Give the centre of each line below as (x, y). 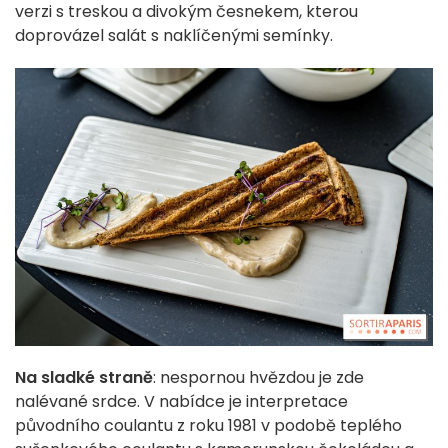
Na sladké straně (84, 378)
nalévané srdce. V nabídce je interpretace (181, 402)
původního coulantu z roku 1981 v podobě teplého (208, 426)
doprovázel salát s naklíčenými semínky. (174, 35)
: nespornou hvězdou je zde (258, 378)
